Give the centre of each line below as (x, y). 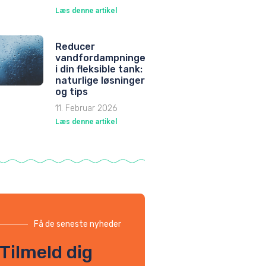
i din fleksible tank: (99, 69)
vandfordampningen (103, 58)
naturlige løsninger (100, 80)
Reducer (75, 46)
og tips (72, 91)
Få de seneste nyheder (77, 224)
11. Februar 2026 (86, 108)
